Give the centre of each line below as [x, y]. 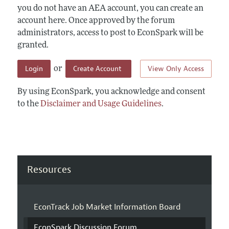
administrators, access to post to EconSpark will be [110, 33]
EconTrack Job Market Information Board [107, 207]
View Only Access [176, 68]
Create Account [98, 68]
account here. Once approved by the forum [96, 21]
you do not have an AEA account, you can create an [110, 8]
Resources [49, 169]
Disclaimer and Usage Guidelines [101, 104]
